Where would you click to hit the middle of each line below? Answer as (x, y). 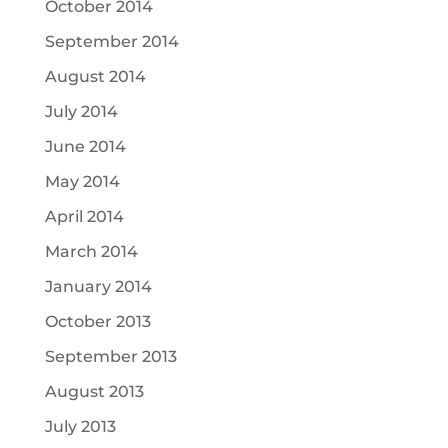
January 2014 (98, 286)
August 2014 (95, 76)
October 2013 (97, 321)
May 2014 (82, 181)
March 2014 (91, 251)
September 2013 (110, 356)
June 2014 (85, 146)
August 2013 (94, 391)
